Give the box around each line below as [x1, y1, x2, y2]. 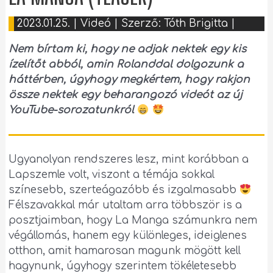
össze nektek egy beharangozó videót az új [9, 89, 243, 101]
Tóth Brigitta [164, 18, 232, 30]
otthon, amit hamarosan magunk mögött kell [9, 244, 241, 257]
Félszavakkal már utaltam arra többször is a [9, 199, 243, 211]
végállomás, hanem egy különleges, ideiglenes [9, 229, 247, 241]
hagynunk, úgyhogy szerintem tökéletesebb [9, 260, 237, 272]
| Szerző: [111, 18, 161, 30]
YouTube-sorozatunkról [9, 104, 138, 116]
